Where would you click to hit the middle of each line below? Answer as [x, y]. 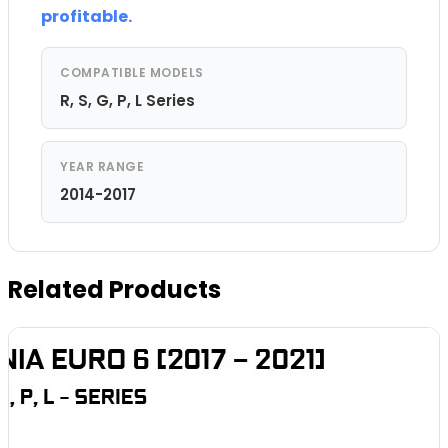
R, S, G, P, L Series [127, 100]
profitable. [86, 16]
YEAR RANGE [102, 166]
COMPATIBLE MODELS [132, 72]
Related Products [114, 289]
